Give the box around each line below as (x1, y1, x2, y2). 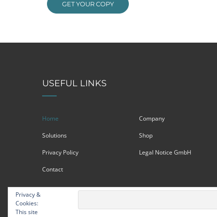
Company (139, 114, 165, 123)
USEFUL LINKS (42, 78, 107, 89)
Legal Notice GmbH (139, 148, 191, 156)
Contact (42, 165, 63, 173)
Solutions (42, 131, 67, 139)
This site (15, 208, 38, 216)
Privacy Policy (42, 148, 78, 156)
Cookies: (15, 199, 38, 207)
